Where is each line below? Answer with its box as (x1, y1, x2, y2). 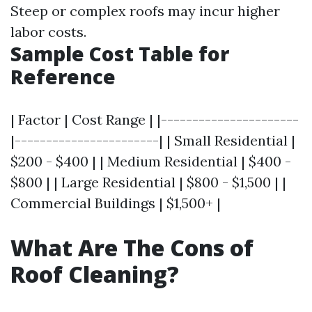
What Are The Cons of (10, 233, 253, 263)
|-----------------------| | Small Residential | (10, 132, 295, 149)
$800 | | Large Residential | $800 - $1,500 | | (10, 173, 286, 191)
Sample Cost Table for (10, 40, 229, 67)
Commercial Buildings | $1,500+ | (10, 194, 221, 212)
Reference (10, 63, 116, 90)
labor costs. (10, 23, 86, 40)
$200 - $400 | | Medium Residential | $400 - (10, 153, 291, 170)
